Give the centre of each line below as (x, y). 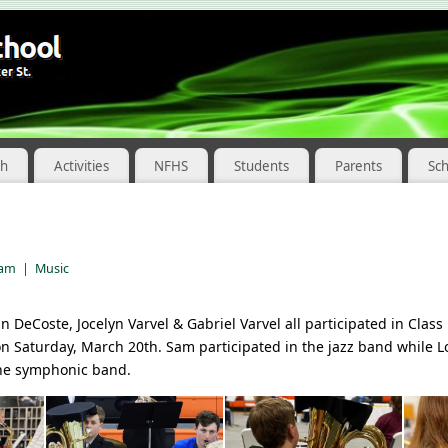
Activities (81, 165)
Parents (359, 165)
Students (262, 165)
